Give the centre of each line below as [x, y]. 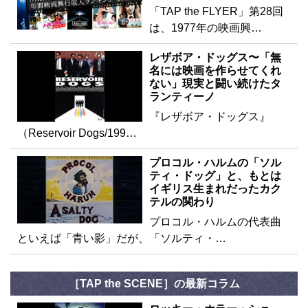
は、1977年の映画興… [206, 28]
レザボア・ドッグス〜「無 [215, 58]
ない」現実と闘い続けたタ [215, 84]
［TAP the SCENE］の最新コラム [154, 284]
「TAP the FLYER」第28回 [216, 12]
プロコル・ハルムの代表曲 [215, 222]
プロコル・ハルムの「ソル [215, 163]
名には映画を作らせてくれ [215, 71]
